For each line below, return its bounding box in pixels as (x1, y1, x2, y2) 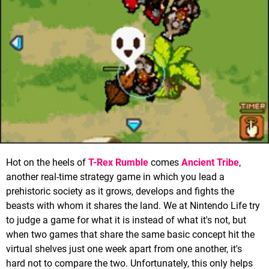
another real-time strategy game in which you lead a (6, 171, 225, 183)
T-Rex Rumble (88, 157, 148, 169)
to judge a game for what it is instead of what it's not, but (6, 214, 246, 226)
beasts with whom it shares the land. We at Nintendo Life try (6, 200, 260, 212)
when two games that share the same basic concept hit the (6, 229, 255, 241)
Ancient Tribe (181, 157, 239, 169)
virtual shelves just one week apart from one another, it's (6, 243, 242, 255)
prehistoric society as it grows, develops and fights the (6, 186, 234, 198)
